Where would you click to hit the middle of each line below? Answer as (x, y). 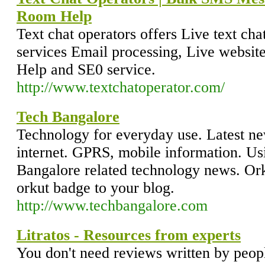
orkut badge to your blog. (96, 188)
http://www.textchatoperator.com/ (121, 87)
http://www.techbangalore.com (112, 206)
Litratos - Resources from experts (129, 235)
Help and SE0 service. (86, 70)
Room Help (54, 16)
